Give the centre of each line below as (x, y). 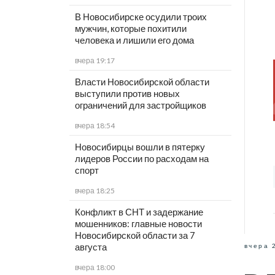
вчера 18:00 (95, 268)
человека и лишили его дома (134, 40)
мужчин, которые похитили (130, 29)
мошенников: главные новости (138, 224)
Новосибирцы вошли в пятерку (140, 147)
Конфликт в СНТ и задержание (139, 212)
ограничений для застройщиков (140, 105)
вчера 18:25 (95, 191)
